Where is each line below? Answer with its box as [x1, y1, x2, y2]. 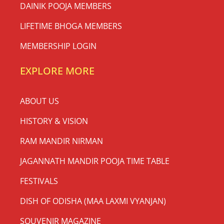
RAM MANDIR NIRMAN [20, 135, 103, 147]
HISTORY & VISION [20, 115, 88, 127]
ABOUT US [20, 95, 59, 107]
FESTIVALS [20, 175, 58, 187]
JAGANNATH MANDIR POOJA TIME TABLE [20, 155, 169, 167]
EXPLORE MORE [20, 64, 94, 78]
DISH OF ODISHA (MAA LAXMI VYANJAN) [20, 195, 166, 207]
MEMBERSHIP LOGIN [20, 40, 96, 52]
